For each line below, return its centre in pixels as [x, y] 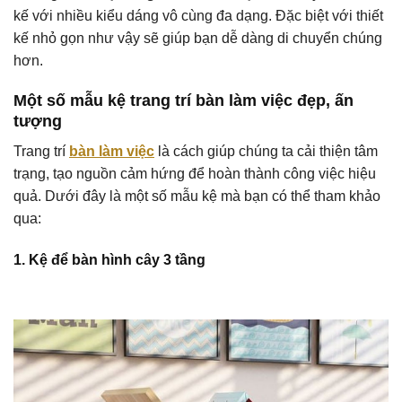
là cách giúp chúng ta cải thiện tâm [266, 152]
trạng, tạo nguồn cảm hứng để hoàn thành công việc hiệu [195, 174]
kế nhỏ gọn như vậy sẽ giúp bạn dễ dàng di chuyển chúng [198, 39]
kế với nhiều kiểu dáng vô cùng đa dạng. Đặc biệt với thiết [198, 16]
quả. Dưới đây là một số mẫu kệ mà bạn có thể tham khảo [197, 197]
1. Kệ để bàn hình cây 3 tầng [109, 259]
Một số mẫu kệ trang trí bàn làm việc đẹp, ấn [184, 101]
